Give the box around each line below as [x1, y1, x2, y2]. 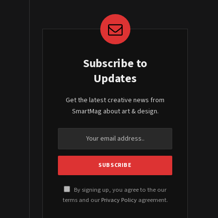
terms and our [62, 195, 101, 204]
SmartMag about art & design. [72, 106, 159, 116]
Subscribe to [83, 54, 147, 72]
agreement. [136, 195, 168, 204]
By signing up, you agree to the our [73, 185, 166, 194]
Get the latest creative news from [66, 95, 164, 105]
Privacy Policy [101, 195, 137, 204]
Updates [93, 70, 137, 87]
